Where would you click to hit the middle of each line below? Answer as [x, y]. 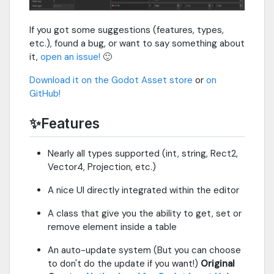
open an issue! [70, 57]
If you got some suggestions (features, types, [127, 30]
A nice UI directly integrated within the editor [143, 191]
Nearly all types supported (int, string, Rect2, [143, 154]
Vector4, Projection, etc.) [102, 167]
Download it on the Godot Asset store [111, 80]
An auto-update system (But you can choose [144, 250]
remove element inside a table [112, 227]
